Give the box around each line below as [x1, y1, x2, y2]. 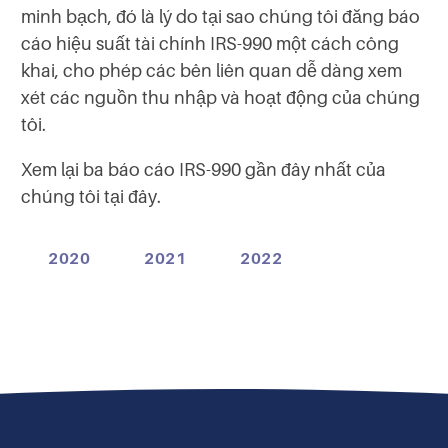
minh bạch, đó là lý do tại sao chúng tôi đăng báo [21, 6, 420, 27]
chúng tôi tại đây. [21, 186, 161, 207]
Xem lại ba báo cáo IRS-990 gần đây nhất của [21, 159, 386, 180]
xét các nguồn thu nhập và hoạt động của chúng [21, 87, 420, 108]
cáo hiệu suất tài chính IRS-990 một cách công [21, 33, 399, 54]
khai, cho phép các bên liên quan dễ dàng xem [21, 60, 402, 81]
